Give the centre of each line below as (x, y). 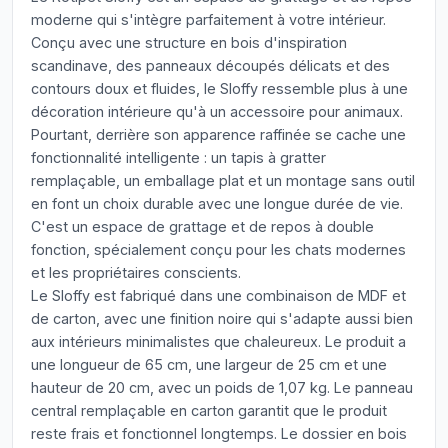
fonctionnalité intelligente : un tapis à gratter (178, 157)
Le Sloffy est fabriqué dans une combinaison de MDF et (218, 295)
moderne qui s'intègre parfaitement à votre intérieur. (208, 19)
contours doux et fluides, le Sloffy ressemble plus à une (219, 88)
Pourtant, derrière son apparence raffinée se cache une (218, 134)
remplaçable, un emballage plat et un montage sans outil (223, 180)
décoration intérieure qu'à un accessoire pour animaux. (217, 111)
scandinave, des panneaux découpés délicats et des (210, 65)
